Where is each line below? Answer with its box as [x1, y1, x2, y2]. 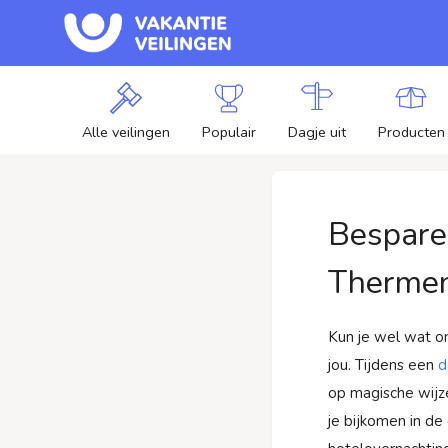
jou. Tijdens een [328, 355, 438, 375]
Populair [201, 122, 256, 142]
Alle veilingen [81, 122, 170, 142]
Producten [377, 122, 445, 142]
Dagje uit [287, 122, 346, 142]
